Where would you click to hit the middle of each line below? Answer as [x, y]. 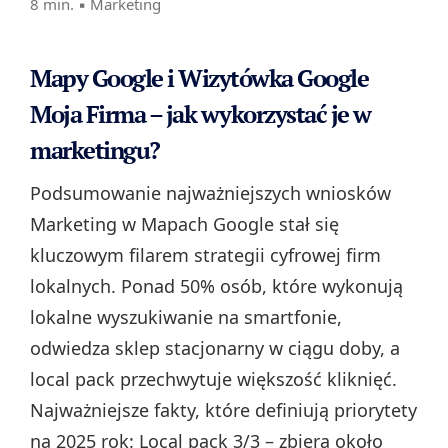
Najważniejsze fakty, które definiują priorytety [223, 410]
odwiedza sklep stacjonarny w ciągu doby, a [215, 348]
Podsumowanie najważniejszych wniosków [210, 193]
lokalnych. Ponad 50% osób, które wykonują [216, 286]
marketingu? [95, 150]
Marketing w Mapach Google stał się [184, 224]
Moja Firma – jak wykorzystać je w [200, 114]
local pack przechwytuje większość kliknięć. [213, 379]
